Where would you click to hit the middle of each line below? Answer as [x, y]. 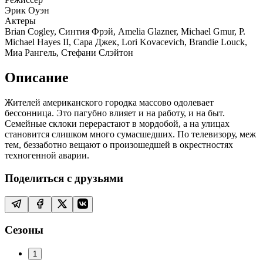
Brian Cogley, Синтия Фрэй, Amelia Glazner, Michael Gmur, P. [125, 32]
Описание [37, 78]
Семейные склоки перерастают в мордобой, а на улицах [117, 124]
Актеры [20, 21]
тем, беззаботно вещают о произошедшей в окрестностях [119, 145]
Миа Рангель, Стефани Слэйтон [69, 53]
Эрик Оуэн [27, 11]
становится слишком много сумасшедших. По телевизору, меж [130, 134]
